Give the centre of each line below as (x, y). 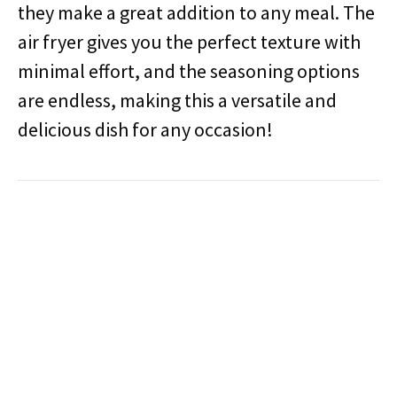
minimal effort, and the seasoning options (189, 71)
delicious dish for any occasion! (145, 129)
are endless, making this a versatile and (177, 100)
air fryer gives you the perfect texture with (189, 42)
